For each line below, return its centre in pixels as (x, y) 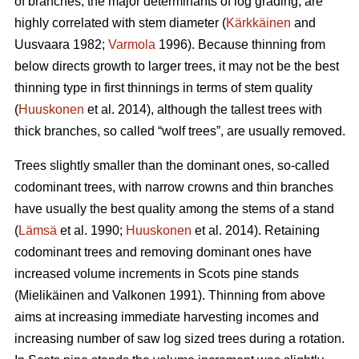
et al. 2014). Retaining (256, 231)
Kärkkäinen (258, 23)
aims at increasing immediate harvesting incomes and (167, 317)
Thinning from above (265, 296)
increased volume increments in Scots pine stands (157, 274)
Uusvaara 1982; (61, 45)
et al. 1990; (91, 231)
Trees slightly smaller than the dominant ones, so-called (172, 166)
